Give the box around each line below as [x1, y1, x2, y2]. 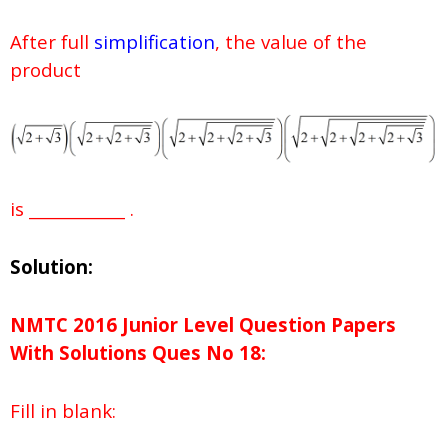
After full [10, 29, 94, 55]
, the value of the [215, 29, 367, 55]
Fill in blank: [10, 397, 116, 423]
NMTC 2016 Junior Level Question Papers [10, 311, 396, 337]
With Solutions [10, 339, 147, 365]
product [10, 57, 86, 83]
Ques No [147, 339, 234, 365]
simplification [94, 29, 215, 55]
